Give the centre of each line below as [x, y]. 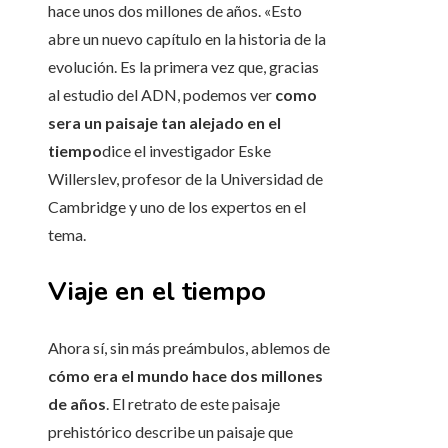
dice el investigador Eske [186, 151]
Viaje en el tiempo [157, 292]
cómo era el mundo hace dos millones [185, 376]
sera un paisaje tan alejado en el [164, 123]
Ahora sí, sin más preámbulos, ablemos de [189, 348]
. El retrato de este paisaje [193, 404]
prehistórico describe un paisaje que [170, 432]
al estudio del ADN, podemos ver [161, 95]
